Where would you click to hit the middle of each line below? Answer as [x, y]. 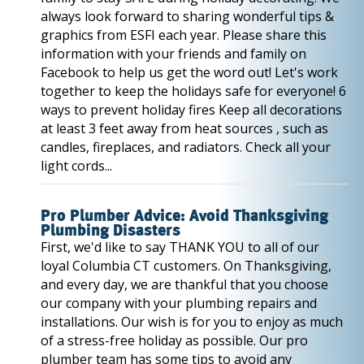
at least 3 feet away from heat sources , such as [184, 128]
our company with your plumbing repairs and [179, 303]
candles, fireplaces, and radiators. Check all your [186, 147]
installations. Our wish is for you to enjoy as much [192, 322]
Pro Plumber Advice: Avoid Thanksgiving [184, 216]
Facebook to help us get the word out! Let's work [189, 72]
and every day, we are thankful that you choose [184, 284]
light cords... [76, 166]
